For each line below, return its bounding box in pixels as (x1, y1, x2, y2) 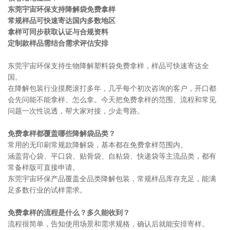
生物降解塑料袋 (65, 62, 116, 70)
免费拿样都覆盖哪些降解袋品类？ (8, 129, 116, 138)
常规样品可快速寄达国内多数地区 (8, 16, 116, 25)
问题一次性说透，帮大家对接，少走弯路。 (8, 107, 144, 115)
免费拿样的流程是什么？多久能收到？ (8, 208, 130, 217)
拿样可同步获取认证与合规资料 (8, 28, 108, 36)
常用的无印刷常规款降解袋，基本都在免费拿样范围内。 (8, 141, 187, 149)
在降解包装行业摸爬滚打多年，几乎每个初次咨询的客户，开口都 (8, 84, 216, 92)
